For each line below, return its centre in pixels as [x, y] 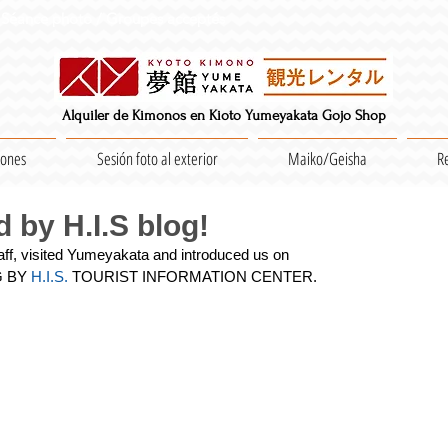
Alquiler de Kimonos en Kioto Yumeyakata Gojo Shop [223, 115]
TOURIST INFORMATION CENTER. [192, 276]
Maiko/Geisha [327, 158]
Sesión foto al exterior [157, 158]
